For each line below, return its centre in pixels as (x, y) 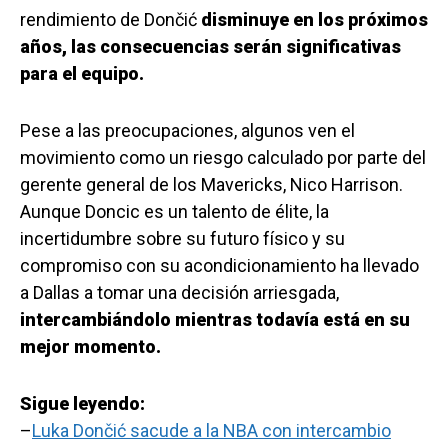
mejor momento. (90, 346)
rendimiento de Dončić (108, 19)
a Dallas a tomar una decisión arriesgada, (179, 292)
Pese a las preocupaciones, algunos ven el (187, 130)
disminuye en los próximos (312, 19)
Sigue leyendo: (82, 403)
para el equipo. (82, 73)
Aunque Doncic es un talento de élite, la (174, 211)
